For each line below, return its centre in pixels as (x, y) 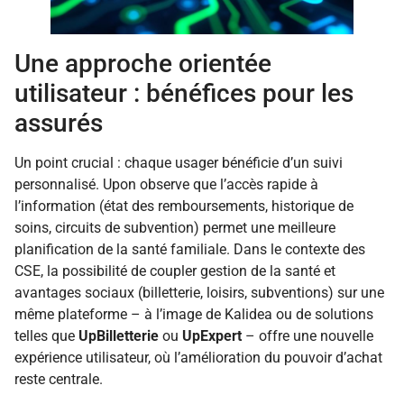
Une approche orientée (143, 64)
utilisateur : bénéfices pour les (184, 94)
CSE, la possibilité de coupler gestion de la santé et (175, 271)
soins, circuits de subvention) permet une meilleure (175, 228)
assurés (59, 124)
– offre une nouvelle (308, 336)
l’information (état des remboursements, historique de (184, 207)
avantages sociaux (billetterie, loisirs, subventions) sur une (199, 293)
